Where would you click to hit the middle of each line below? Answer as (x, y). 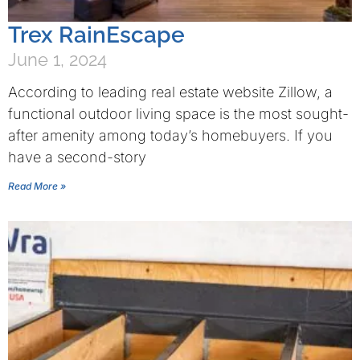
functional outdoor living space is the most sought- (178, 114)
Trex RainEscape (96, 35)
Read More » (37, 186)
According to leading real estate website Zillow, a (170, 92)
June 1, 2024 (57, 59)
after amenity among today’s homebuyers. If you (170, 135)
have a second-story (77, 157)
